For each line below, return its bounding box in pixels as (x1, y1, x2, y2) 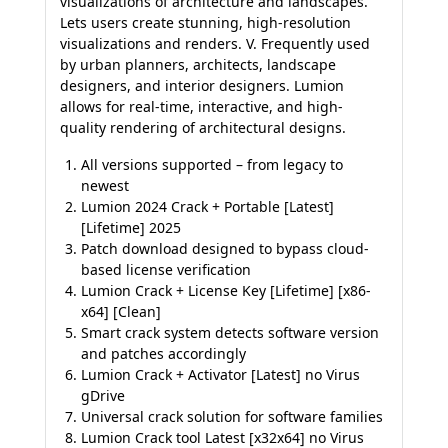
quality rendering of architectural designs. (60, 117, 346, 137)
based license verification (81, 259, 251, 279)
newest (81, 175, 129, 195)
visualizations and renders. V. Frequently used (60, 33, 370, 53)
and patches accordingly (81, 343, 246, 363)
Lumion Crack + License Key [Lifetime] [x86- (81, 280, 371, 300)
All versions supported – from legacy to (81, 154, 343, 174)
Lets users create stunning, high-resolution (60, 12, 351, 32)
